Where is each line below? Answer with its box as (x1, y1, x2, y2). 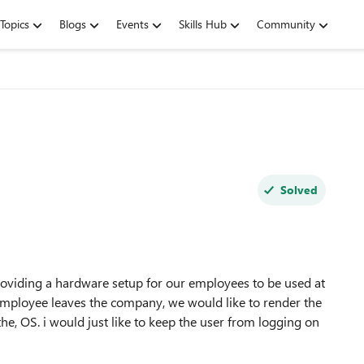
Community (257, 16, 315, 32)
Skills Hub (179, 16, 227, 32)
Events (116, 16, 149, 32)
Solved (279, 182, 318, 197)
